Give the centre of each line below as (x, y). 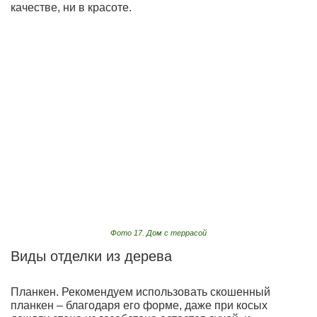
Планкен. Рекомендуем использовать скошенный (140, 292)
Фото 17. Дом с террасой (158, 233)
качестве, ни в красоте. (71, 8)
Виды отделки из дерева (91, 256)
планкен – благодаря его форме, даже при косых (139, 305)
